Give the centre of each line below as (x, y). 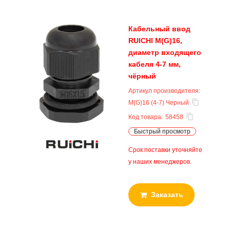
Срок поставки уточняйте (165, 150)
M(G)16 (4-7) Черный (159, 103)
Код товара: (146, 117)
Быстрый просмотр (162, 131)
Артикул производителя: (164, 91)
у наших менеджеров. (160, 162)
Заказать (167, 195)
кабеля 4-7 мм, (155, 64)
